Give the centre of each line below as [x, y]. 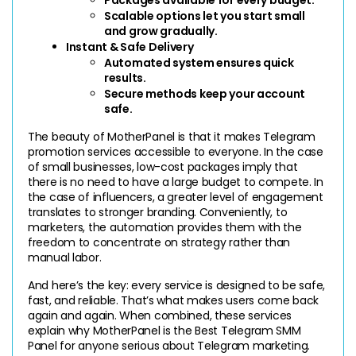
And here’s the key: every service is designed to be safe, [177, 285]
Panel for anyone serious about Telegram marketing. [169, 345]
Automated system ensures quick [199, 62]
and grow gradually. [161, 31]
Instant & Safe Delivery [130, 46]
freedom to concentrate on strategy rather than [159, 242]
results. [125, 77]
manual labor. [65, 257]
